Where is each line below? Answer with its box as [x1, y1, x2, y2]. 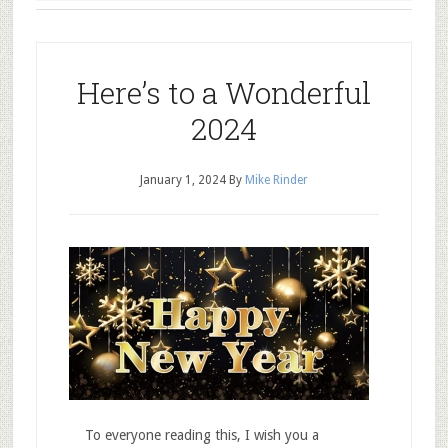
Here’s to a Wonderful [76, 73, 371, 112]
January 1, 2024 [139, 173, 226, 187]
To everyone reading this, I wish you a [68, 427, 319, 443]
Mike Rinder [244, 173, 308, 187]
